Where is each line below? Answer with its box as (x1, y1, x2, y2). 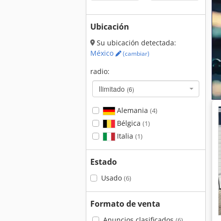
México (90, 48, 115, 58)
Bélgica (114, 118, 143, 128)
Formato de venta (90, 198, 160, 209)
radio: (90, 67, 110, 76)
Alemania (114, 106, 150, 115)
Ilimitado (99, 84, 127, 94)
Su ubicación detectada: (95, 38, 176, 47)
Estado (90, 156, 117, 167)
